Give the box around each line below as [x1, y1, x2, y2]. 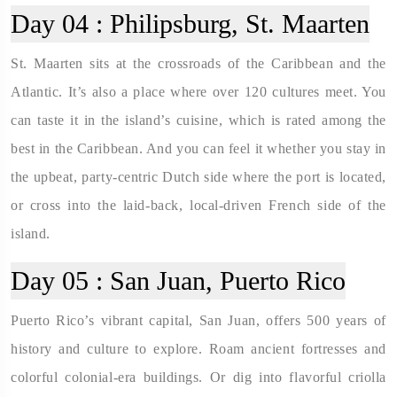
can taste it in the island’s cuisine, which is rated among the [11, 112, 386, 128]
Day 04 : [11, 8, 103, 38]
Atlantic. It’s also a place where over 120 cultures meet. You [11, 83, 386, 99]
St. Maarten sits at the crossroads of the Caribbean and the [11, 55, 386, 71]
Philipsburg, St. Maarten [103, 8, 370, 38]
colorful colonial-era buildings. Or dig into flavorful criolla [11, 369, 386, 385]
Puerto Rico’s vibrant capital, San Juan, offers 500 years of [11, 312, 386, 328]
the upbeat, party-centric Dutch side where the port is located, [11, 168, 386, 184]
